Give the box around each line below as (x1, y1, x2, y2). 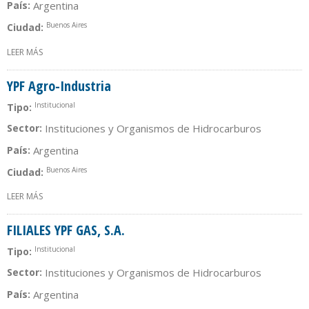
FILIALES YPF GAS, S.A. (7, 221, 125, 240)
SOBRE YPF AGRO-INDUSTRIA (43, 190, 154, 203)
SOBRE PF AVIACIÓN (43, 46, 120, 58)
